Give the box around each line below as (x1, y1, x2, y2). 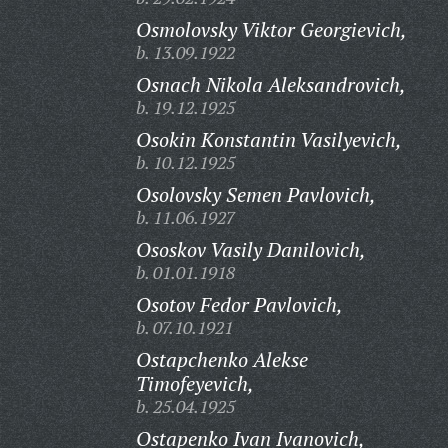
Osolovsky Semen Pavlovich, (135, 181, 376, 208)
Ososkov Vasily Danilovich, (135, 236, 366, 263)
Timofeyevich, (135, 370, 254, 397)
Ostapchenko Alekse (135, 346, 308, 373)
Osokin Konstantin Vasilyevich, (135, 126, 402, 153)
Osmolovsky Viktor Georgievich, (135, 16, 407, 43)
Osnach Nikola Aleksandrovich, (135, 71, 406, 98)
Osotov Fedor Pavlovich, (135, 291, 343, 318)
